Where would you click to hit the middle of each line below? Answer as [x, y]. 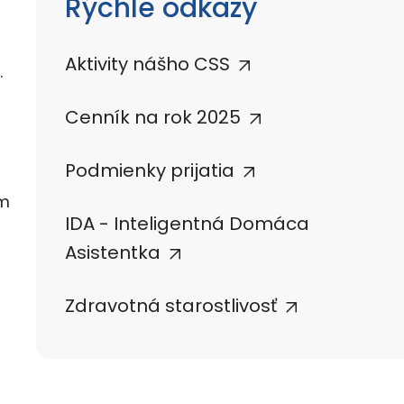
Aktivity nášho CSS [147, 64]
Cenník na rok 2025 [153, 117]
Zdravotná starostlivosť [171, 306]
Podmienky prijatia [150, 170]
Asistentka [113, 252]
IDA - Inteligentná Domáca [187, 224]
